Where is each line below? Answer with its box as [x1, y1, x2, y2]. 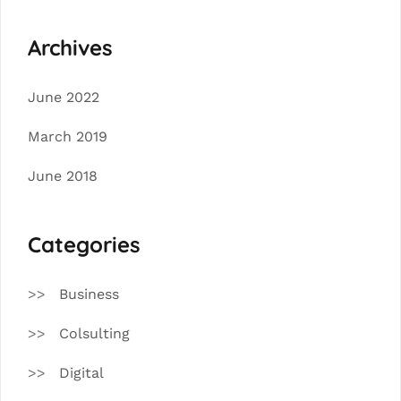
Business [59, 286, 119, 303]
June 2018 [28, 167, 98, 185]
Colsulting [59, 325, 130, 343]
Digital [59, 364, 104, 382]
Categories [28, 231, 141, 259]
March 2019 [28, 128, 107, 146]
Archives [28, 34, 113, 62]
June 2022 [28, 89, 99, 107]
